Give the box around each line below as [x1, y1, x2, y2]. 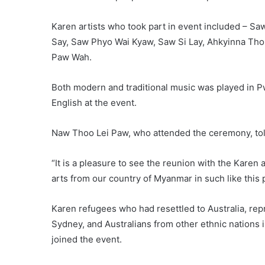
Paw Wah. [51, 51, 92, 63]
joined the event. [51, 233, 122, 245]
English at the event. [51, 96, 137, 108]
